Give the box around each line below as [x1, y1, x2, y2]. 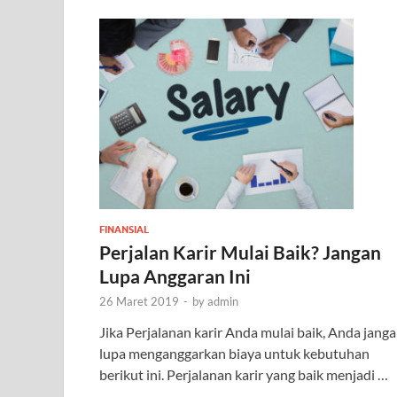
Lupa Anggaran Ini [99, 265, 251, 288]
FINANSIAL [99, 223, 149, 237]
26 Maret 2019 [99, 294, 179, 309]
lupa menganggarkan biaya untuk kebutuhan [99, 345, 372, 362]
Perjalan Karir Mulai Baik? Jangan [99, 241, 381, 264]
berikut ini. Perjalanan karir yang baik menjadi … [99, 366, 388, 384]
